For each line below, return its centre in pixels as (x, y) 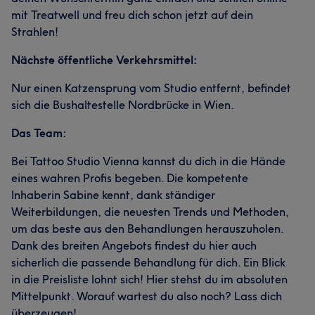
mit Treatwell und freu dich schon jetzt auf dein (132, 15)
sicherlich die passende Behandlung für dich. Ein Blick (148, 262)
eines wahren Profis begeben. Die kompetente (130, 178)
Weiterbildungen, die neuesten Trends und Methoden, (150, 212)
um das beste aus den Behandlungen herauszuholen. (147, 229)
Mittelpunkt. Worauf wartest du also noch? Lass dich (147, 296)
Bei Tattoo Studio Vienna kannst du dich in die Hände (148, 161)
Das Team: (39, 133)
